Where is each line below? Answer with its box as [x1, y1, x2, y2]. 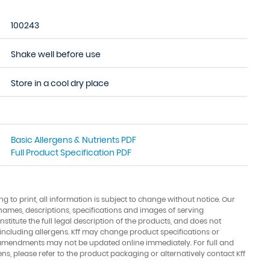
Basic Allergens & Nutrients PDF [11, 134, 136, 146]
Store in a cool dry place [11, 77, 109, 89]
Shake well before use [11, 48, 101, 60]
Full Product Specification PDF [11, 146, 131, 159]
